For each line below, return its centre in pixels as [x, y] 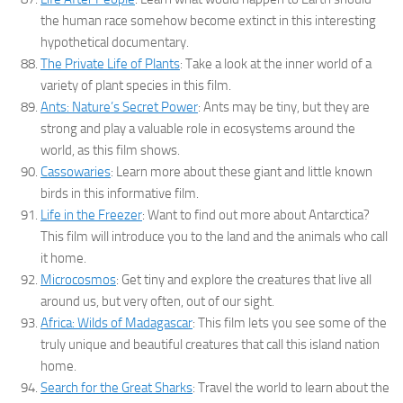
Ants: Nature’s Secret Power [119, 107]
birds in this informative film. [120, 194]
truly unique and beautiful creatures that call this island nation [210, 345]
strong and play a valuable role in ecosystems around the [198, 129]
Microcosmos [78, 280]
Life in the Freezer [91, 215]
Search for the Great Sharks [116, 388]
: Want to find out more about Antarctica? [256, 215]
